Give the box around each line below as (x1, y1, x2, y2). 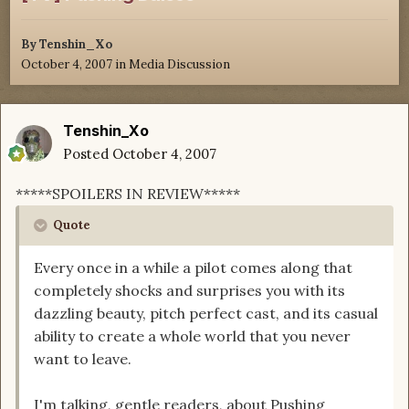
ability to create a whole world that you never (34, 327, 351, 346)
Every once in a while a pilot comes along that (34, 258, 352, 278)
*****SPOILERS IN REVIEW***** (16, 184, 240, 204)
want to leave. (34, 350, 131, 369)
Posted (63, 145, 112, 163)
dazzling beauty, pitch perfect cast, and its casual (34, 304, 378, 323)
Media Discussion (129, 57, 230, 73)
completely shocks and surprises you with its (34, 281, 345, 300)
